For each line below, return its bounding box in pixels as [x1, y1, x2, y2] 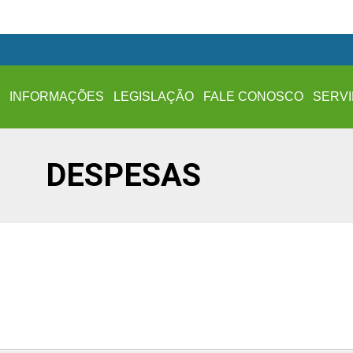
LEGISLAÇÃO [113, 90, 195, 103]
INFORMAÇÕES [9, 90, 105, 103]
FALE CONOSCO [203, 90, 304, 103]
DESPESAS [46, 157, 202, 194]
